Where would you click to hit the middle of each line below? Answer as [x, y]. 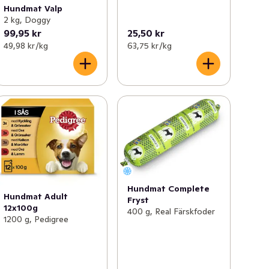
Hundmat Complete [168, 189]
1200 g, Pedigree [36, 219]
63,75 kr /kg [149, 46]
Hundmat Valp [33, 9]
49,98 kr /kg [26, 46]
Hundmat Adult [36, 197]
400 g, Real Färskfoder [171, 212]
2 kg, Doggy [27, 20]
